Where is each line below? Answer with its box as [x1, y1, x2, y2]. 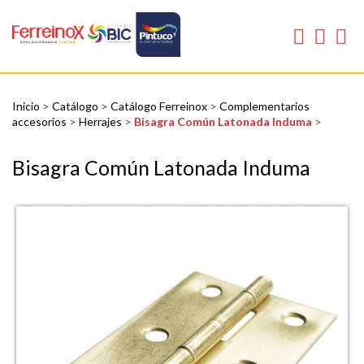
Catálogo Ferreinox [110, 98, 210, 113]
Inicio [12, 98, 42, 113]
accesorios [12, 114, 69, 128]
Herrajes [79, 114, 124, 128]
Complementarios [219, 98, 310, 113]
